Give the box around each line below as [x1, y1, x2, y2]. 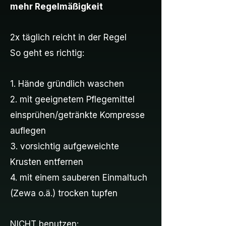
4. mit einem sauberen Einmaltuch [10, 173, 147, 183]
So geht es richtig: [10, 48, 84, 58]
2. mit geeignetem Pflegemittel [10, 94, 135, 104]
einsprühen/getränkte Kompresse [10, 110, 145, 120]
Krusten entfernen [10, 157, 83, 167]
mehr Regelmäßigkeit [10, 2, 103, 12]
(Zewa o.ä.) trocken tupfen [10, 188, 118, 198]
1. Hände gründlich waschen [10, 79, 124, 89]
